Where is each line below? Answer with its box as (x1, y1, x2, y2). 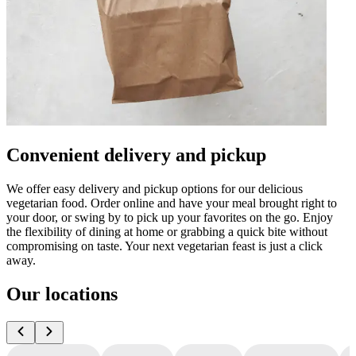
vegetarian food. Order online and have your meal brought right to (6, 195, 337, 210)
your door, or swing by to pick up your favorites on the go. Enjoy (6, 210, 333, 224)
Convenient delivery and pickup (6, 144, 266, 165)
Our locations (6, 283, 118, 304)
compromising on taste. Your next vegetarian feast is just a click (6, 238, 323, 253)
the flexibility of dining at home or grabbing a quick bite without (6, 224, 327, 238)
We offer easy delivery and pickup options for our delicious (6, 181, 303, 195)
